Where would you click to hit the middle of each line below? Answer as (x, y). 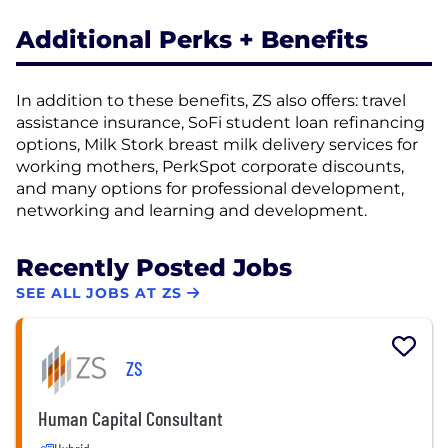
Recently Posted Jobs (154, 267)
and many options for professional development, (210, 188)
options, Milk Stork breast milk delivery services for (217, 144)
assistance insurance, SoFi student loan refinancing (220, 122)
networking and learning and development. (191, 210)
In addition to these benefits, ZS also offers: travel (211, 100)
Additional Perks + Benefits (192, 39)
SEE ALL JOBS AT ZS (99, 293)
